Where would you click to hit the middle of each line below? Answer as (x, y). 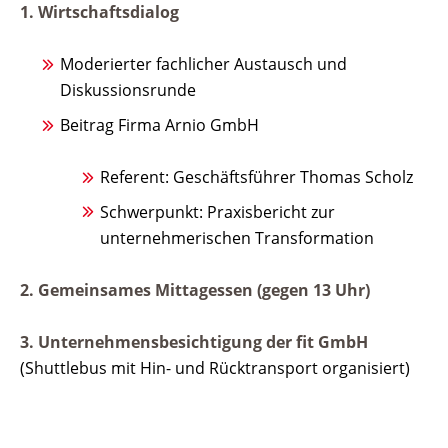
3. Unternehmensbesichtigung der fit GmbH (194, 341)
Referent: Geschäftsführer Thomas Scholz (256, 176)
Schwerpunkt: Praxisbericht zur (217, 211)
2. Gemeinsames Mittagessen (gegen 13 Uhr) (195, 289)
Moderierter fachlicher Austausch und (203, 64)
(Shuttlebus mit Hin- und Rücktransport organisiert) (215, 367)
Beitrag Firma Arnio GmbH (159, 124)
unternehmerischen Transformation (237, 237)
